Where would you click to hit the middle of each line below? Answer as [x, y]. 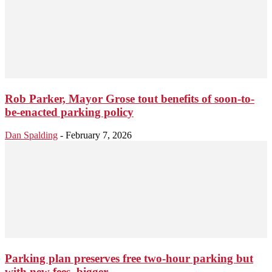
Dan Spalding [31, 135]
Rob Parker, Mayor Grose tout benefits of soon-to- [130, 98]
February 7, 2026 [99, 135]
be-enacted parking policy [69, 112]
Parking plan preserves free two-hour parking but [129, 259]
